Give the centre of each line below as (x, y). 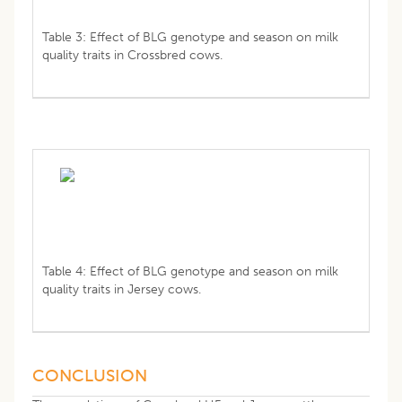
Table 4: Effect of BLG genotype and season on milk (190, 271)
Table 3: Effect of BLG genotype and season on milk (190, 37)
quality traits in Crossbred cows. (132, 55)
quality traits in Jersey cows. (122, 289)
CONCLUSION (90, 375)
